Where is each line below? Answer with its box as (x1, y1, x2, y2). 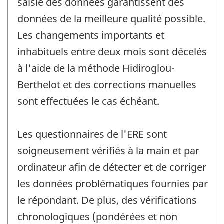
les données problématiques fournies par (17, 177, 208, 191)
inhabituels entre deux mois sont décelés (17, 45, 207, 59)
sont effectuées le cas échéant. (17, 94, 159, 108)
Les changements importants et (17, 28, 164, 42)
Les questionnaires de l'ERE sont (17, 127, 167, 141)
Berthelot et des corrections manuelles (17, 78, 196, 92)
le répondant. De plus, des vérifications (17, 193, 197, 207)
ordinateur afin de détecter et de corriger (17, 160, 206, 174)
